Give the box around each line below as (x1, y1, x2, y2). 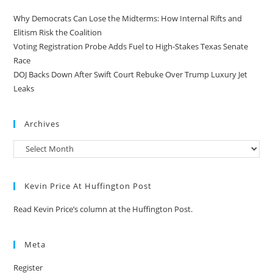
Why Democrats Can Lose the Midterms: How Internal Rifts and (13, 12, 243, 24)
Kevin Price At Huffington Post (24, 180, 152, 191)
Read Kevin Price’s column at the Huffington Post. (13, 203, 195, 214)
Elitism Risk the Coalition (13, 26, 102, 38)
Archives (24, 118, 60, 129)
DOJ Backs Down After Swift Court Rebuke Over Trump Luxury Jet (13, 68, 248, 80)
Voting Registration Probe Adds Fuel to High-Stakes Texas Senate (13, 40, 249, 52)
